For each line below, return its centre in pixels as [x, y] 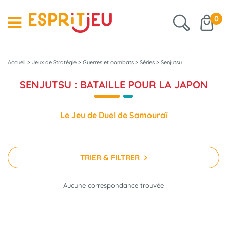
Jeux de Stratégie [54, 62]
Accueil [17, 62]
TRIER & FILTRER [111, 157]
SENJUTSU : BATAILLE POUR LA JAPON [113, 84]
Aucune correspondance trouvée [113, 185]
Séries [147, 62]
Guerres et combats [108, 62]
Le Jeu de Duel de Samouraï [113, 115]
